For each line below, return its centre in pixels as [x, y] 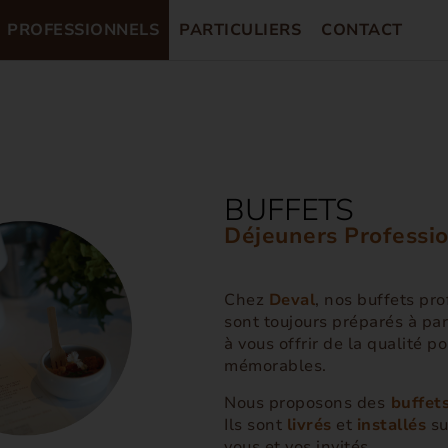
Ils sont [255, 425]
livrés [309, 425]
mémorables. [277, 366]
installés [391, 425]
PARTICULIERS [240, 30]
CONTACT [362, 30]
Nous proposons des [304, 403]
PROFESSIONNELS [83, 30]
